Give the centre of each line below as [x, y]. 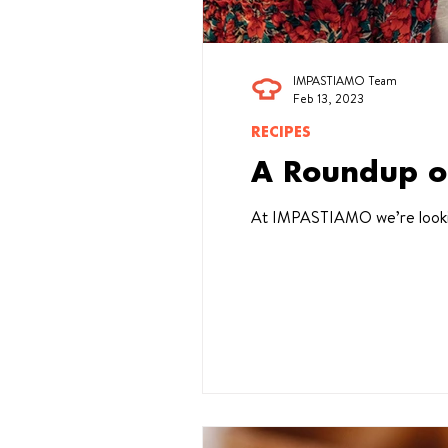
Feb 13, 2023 [328, 98]
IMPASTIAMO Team [345, 80]
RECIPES [281, 133]
